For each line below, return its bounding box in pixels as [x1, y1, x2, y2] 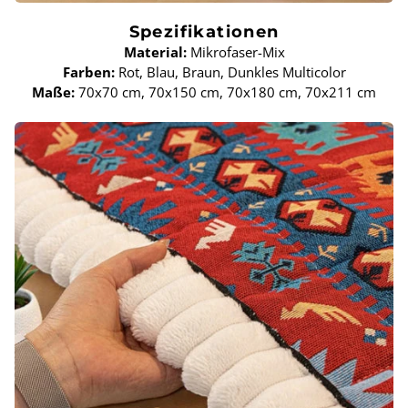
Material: [123, 43, 187, 62]
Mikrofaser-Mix [186, 43, 285, 62]
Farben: [62, 63, 115, 82]
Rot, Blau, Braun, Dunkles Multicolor [114, 63, 346, 82]
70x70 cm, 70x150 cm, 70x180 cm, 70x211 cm [75, 83, 376, 102]
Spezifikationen [128, 22, 280, 43]
